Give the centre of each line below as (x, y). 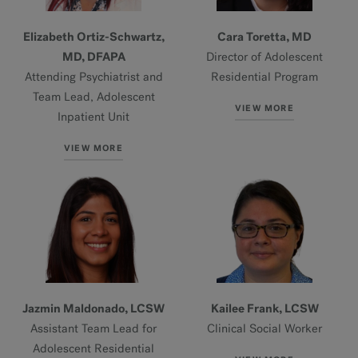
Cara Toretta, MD (265, 36)
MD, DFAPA (93, 56)
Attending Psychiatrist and (93, 76)
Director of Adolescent (265, 56)
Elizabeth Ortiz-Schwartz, (93, 36)
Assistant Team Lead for (93, 329)
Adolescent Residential (93, 349)
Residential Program (265, 76)
